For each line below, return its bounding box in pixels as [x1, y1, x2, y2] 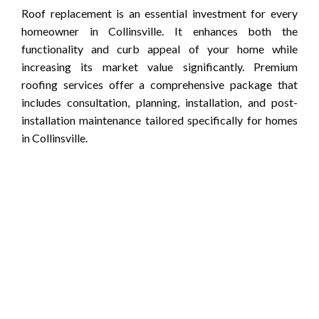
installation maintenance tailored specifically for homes [21, 113, 298, 127]
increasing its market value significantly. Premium [21, 59, 298, 73]
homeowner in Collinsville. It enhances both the [21, 23, 298, 38]
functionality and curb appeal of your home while [21, 41, 298, 56]
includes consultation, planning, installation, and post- [21, 95, 298, 109]
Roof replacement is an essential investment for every [21, 6, 298, 20]
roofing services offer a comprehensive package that [21, 77, 298, 91]
